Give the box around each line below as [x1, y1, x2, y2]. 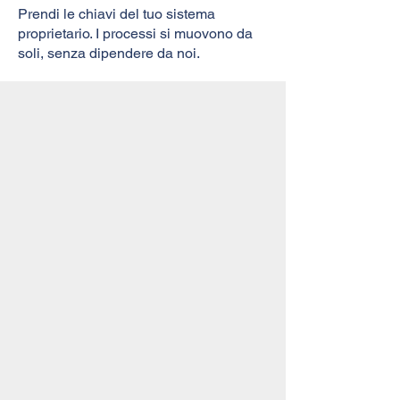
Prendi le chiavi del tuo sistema [18, 4, 215, 22]
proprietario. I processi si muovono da [18, 24, 253, 42]
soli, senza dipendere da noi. [18, 44, 200, 62]
